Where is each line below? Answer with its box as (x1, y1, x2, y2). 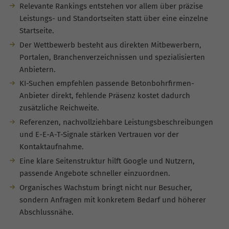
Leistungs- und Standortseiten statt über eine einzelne (19, 13, 208, 23)
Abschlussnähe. (19, 207, 74, 217)
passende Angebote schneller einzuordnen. (19, 168, 170, 178)
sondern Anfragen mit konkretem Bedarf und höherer (19, 195, 206, 204)
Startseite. (19, 26, 54, 35)
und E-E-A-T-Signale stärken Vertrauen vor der (19, 130, 179, 140)
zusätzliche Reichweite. (19, 103, 99, 113)
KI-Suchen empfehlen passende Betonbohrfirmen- (19, 79, 194, 88)
